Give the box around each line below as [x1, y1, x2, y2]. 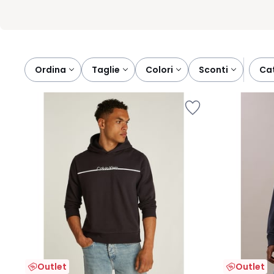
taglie [97, 64, 120, 76]
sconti [204, 64, 228, 76]
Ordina [35, 64, 66, 76]
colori [152, 64, 173, 76]
